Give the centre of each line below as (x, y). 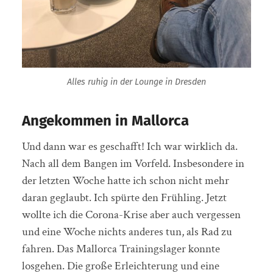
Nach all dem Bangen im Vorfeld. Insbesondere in (133, 163)
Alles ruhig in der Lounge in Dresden (136, 82)
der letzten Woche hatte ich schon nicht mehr (125, 180)
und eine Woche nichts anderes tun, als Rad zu (127, 232)
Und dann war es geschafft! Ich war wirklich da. (129, 146)
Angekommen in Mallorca (105, 120)
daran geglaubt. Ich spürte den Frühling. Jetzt (124, 197)
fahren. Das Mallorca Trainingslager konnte (121, 249)
